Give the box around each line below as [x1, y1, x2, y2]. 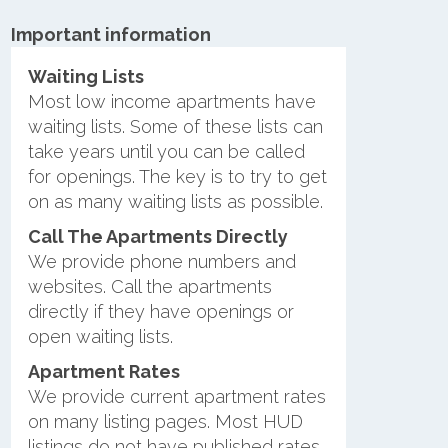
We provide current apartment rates [27, 385, 326, 407]
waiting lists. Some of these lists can [27, 115, 323, 137]
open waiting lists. [27, 325, 173, 347]
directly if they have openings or [27, 300, 294, 322]
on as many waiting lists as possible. [27, 190, 323, 212]
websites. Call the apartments [27, 275, 272, 297]
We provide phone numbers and [27, 250, 296, 272]
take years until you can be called [27, 140, 305, 162]
